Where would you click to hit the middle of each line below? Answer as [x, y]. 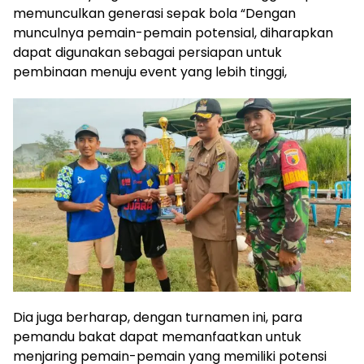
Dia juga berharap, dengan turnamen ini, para [158, 317]
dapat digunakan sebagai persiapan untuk [147, 53]
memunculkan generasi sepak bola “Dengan [154, 14]
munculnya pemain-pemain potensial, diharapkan [173, 33]
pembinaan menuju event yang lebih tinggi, [150, 72]
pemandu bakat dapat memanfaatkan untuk [157, 336]
